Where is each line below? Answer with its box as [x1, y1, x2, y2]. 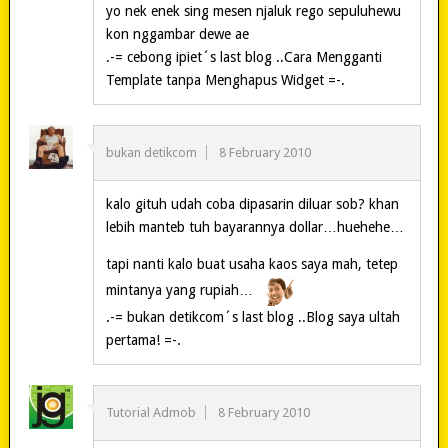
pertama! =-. [105, 331, 181, 348]
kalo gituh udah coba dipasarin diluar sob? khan [105, 195, 399, 212]
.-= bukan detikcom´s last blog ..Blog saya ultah [105, 308, 400, 325]
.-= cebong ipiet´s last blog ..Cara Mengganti [105, 48, 382, 65]
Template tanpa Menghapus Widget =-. [105, 71, 345, 88]
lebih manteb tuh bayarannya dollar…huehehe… [105, 218, 404, 235]
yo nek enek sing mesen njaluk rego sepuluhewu [105, 2, 401, 19]
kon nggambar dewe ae [105, 25, 249, 42]
